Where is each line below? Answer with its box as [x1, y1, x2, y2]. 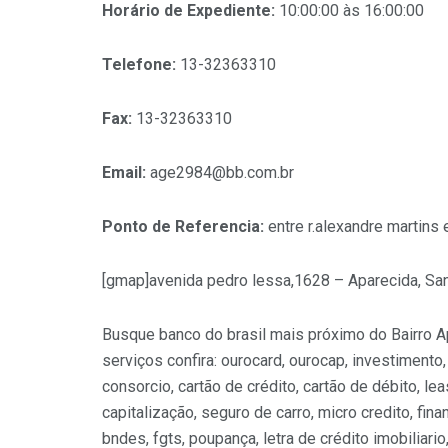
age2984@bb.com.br [150, 163, 294, 183]
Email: [102, 163, 150, 183]
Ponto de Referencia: [102, 217, 268, 237]
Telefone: [102, 55, 180, 75]
